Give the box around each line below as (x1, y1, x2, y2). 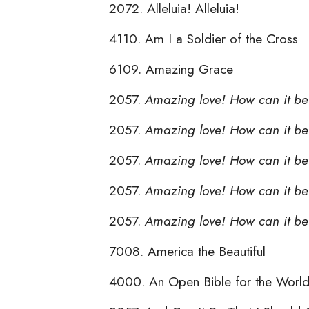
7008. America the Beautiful (109, 241, 266, 261)
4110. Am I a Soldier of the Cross (109, 28, 298, 48)
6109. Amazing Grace (109, 59, 233, 79)
